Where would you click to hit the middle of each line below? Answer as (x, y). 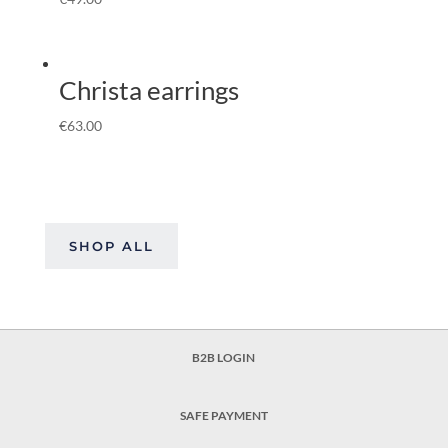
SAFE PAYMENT (223, 415)
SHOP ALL (111, 245)
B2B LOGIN (224, 357)
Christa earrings (148, 90)
